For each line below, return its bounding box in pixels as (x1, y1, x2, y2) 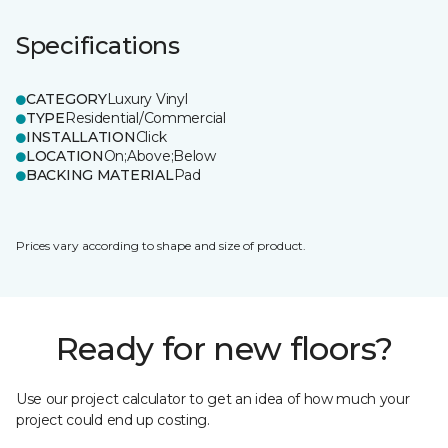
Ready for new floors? (55, 329, 393, 368)
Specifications (16, 31, 180, 60)
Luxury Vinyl (106, 90, 188, 108)
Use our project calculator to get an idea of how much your (16, 390, 410, 408)
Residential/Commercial (64, 109, 226, 127)
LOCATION (26, 147, 104, 165)
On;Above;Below (103, 147, 216, 165)
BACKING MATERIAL (26, 166, 174, 184)
